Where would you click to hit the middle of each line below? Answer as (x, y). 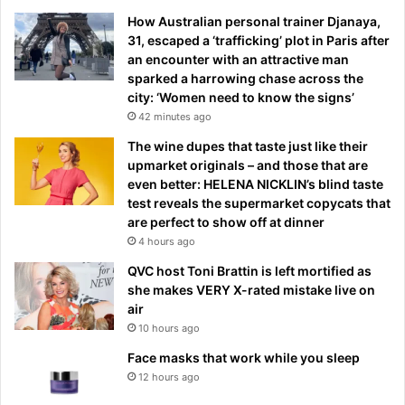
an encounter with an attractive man (238, 60)
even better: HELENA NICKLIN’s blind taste (255, 184)
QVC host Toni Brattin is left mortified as (250, 271)
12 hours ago (169, 377)
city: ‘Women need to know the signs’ (241, 98)
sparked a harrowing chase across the (245, 79)
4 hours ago (167, 242)
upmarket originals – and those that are (248, 165)
